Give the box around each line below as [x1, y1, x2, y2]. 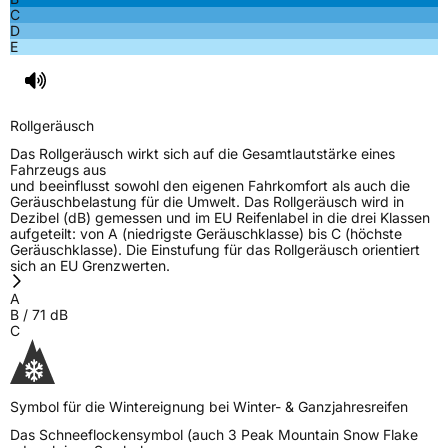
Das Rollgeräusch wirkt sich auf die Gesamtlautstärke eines [10, 144, 395, 162]
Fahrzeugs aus [10, 160, 106, 178]
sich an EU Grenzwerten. [10, 256, 170, 274]
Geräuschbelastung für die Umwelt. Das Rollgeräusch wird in [10, 192, 404, 210]
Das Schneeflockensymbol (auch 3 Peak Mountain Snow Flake [10, 425, 418, 443]
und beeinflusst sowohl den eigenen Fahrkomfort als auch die [10, 176, 410, 194]
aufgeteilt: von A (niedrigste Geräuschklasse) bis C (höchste [10, 224, 402, 242]
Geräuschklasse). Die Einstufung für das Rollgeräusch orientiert [10, 240, 420, 258]
